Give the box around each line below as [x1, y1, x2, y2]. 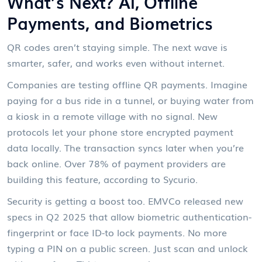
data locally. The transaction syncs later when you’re [7, 140, 244, 155]
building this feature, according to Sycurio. [7, 172, 198, 187]
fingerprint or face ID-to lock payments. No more [7, 225, 227, 240]
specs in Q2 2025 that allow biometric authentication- [7, 209, 251, 224]
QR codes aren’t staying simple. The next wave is [7, 40, 227, 54]
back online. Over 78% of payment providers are [7, 156, 226, 171]
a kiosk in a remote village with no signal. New [7, 109, 218, 123]
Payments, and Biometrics [7, 11, 213, 35]
